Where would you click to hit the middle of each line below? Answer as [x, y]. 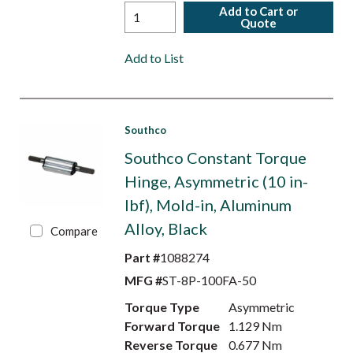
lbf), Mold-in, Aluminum [208, 205]
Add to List [154, 58]
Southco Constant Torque [215, 158]
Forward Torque [172, 326]
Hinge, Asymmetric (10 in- [216, 181]
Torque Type [162, 307]
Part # [142, 257]
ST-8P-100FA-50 [209, 280]
